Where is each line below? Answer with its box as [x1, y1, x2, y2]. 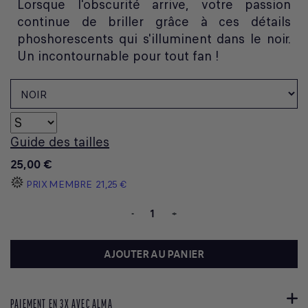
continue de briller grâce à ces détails [17, 12, 291, 31]
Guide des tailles [10, 132, 109, 151]
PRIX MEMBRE [26, 177, 92, 191]
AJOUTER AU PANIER [104, 246, 204, 261]
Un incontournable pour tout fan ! [17, 46, 219, 65]
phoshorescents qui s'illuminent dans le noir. [17, 29, 291, 48]
